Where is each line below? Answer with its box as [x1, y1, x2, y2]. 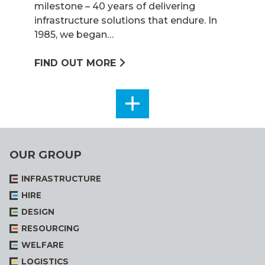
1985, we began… [34, 29, 114, 41]
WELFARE [21, 240, 64, 250]
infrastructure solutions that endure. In [34, 15, 217, 27]
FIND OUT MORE [34, 57, 116, 69]
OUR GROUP [9, 148, 82, 162]
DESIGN [21, 206, 54, 216]
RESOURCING [21, 223, 79, 233]
